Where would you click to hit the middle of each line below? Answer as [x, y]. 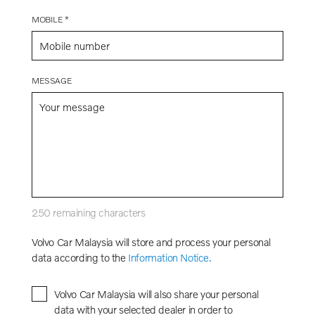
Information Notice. [170, 257]
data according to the [80, 257]
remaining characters [98, 212]
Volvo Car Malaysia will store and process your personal [152, 242]
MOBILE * [50, 19]
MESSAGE [52, 80]
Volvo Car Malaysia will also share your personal [156, 294]
